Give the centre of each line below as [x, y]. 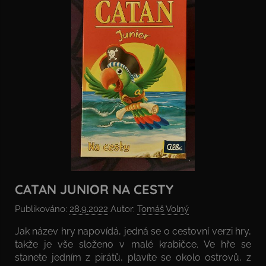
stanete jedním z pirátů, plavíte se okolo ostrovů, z [133, 257]
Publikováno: [42, 209]
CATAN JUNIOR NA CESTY [94, 189]
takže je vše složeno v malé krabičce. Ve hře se [133, 244]
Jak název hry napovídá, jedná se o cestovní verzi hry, [133, 231]
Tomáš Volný [163, 209]
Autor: [123, 209]
